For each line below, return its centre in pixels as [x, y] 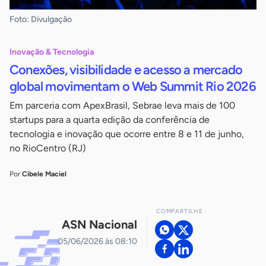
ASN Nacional [99, 224]
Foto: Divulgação [41, 20]
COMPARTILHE [180, 211]
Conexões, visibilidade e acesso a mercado [126, 70]
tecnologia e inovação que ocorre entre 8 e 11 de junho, [127, 134]
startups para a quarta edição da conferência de [110, 120]
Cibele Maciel [44, 174]
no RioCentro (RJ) [48, 148]
